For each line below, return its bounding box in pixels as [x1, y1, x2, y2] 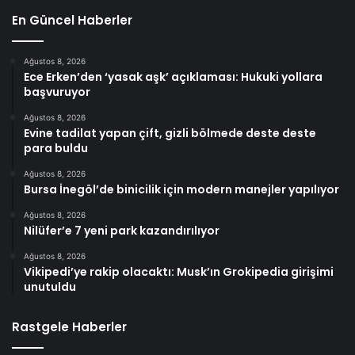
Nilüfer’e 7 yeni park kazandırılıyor [24, 223, 219, 239]
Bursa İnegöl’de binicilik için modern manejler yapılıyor [24, 181, 339, 198]
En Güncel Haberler [12, 12, 132, 29]
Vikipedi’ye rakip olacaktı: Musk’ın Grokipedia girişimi [24, 264, 334, 281]
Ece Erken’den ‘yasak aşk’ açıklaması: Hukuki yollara [24, 69, 323, 86]
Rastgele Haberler [12, 319, 127, 336]
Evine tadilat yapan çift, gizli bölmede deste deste [24, 125, 316, 142]
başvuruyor [24, 84, 90, 101]
